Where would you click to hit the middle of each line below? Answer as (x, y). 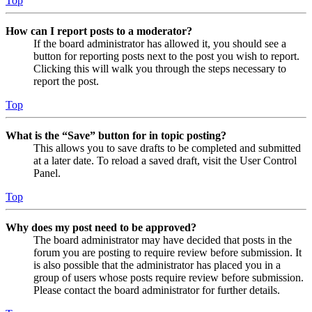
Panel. (47, 173)
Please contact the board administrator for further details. (157, 290)
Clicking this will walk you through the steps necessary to (160, 68)
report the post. (66, 81)
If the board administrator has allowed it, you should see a (160, 43)
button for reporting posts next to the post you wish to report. (166, 56)
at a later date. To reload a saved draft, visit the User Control (165, 160)
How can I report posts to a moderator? (99, 31)
